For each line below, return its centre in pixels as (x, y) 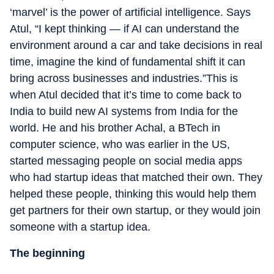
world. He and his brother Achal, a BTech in (115, 128)
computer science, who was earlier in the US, (120, 144)
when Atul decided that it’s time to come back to (126, 95)
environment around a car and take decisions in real (136, 45)
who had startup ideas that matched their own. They (136, 177)
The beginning (47, 253)
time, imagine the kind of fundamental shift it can (128, 62)
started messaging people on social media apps (126, 161)
